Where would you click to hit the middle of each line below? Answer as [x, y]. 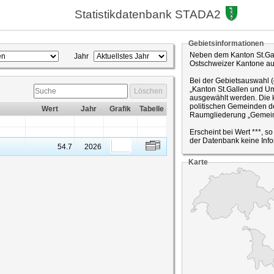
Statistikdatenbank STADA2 [148, 14]
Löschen [148, 91]
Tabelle [152, 109]
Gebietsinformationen [226, 43]
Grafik [120, 109]
